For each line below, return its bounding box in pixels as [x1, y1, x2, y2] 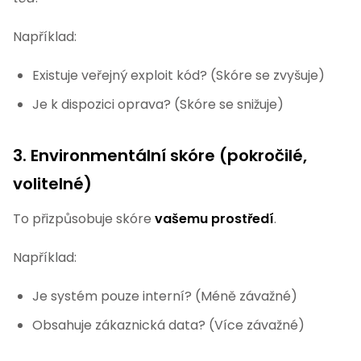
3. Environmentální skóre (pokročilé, [13, 144, 307, 167]
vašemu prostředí [155, 210, 274, 228]
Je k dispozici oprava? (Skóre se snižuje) [32, 95, 284, 114]
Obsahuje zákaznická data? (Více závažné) [32, 316, 305, 334]
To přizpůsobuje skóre [13, 210, 155, 228]
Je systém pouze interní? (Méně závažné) [32, 287, 297, 305]
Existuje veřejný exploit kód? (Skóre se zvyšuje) [32, 66, 325, 85]
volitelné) [13, 172, 92, 195]
